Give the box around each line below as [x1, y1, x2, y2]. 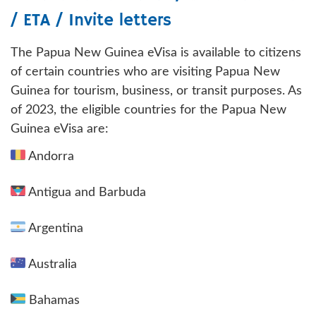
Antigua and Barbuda [25, 186, 146, 200]
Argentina [25, 222, 83, 236]
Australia [25, 258, 77, 272]
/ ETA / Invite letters [11, 10, 171, 32]
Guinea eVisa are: [11, 123, 109, 136]
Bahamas [25, 294, 80, 308]
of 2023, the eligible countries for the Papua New [11, 104, 286, 117]
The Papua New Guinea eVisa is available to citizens [11, 47, 301, 60]
